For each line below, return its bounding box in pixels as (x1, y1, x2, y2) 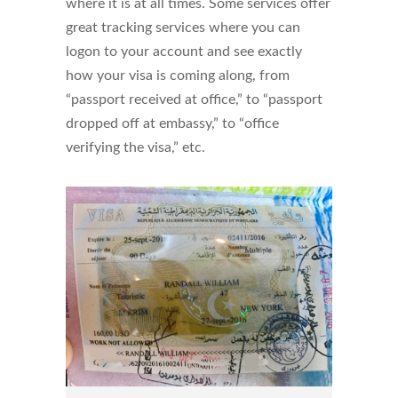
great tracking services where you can (66, 20, 300, 36)
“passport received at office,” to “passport (66, 92, 322, 107)
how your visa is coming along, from (66, 68, 290, 84)
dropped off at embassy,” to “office (66, 116, 279, 131)
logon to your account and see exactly (66, 44, 302, 60)
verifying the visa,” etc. (66, 140, 205, 155)
